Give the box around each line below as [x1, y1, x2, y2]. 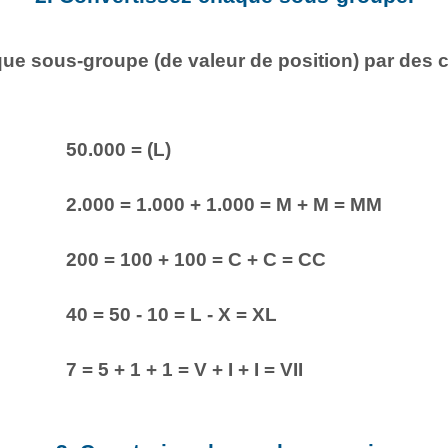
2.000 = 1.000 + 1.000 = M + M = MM [66, 193, 382, 216]
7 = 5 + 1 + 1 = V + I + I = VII [66, 358, 303, 381]
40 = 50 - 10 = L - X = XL [66, 303, 277, 326]
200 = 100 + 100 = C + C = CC [66, 248, 326, 271]
